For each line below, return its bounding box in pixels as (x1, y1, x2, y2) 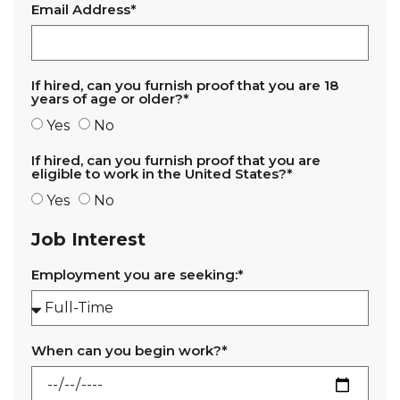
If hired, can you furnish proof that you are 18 (31, 77, 338, 94)
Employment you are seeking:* (31, 266, 244, 283)
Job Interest (31, 229, 146, 250)
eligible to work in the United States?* (31, 165, 293, 182)
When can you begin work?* (31, 342, 228, 359)
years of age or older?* (31, 90, 189, 107)
